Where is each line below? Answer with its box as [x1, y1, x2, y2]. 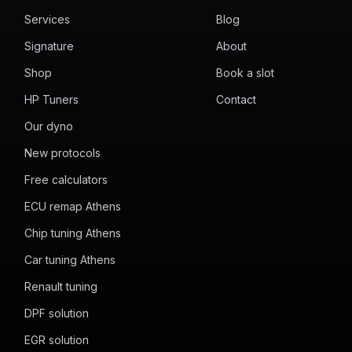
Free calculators [24, 173, 108, 186]
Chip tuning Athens [24, 226, 121, 240]
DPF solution [24, 306, 89, 320]
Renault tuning [24, 280, 97, 293]
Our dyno [24, 119, 73, 133]
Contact [215, 93, 256, 106]
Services [24, 13, 70, 26]
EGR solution [24, 333, 89, 346]
